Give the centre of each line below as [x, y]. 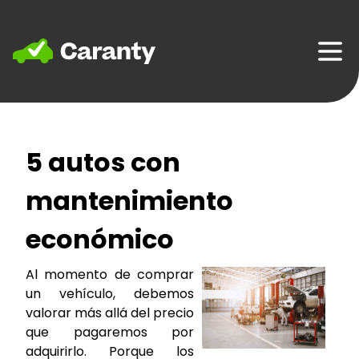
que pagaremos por [110, 333]
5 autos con [103, 163]
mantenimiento [129, 201]
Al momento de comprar [110, 275]
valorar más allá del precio [110, 313]
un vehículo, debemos [110, 294]
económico [100, 240]
